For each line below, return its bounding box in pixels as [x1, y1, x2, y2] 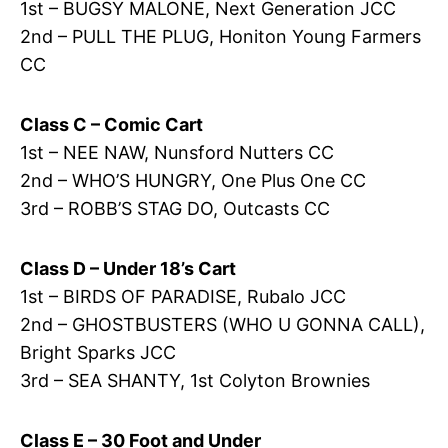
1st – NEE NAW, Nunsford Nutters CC [19, 141, 334, 163]
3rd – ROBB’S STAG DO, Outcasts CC [19, 197, 330, 219]
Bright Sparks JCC [19, 341, 176, 363]
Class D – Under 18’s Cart [19, 257, 236, 279]
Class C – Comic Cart [19, 113, 203, 135]
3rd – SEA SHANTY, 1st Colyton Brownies [19, 369, 370, 391]
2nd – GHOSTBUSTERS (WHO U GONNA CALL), [19, 313, 425, 335]
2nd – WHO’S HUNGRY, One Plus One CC [19, 169, 366, 191]
